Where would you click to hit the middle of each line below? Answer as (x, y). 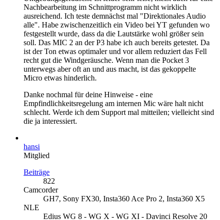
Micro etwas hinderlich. (60, 78)
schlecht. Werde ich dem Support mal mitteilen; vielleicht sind (119, 112)
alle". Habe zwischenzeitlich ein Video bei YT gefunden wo (117, 25)
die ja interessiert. (50, 121)
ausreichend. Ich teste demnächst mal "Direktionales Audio (115, 16)
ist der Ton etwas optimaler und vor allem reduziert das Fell (115, 51)
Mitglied (37, 155)
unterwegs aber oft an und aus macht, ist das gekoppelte (110, 69)
